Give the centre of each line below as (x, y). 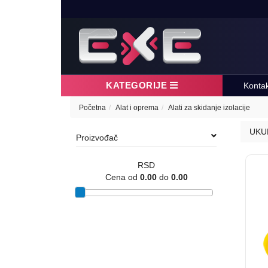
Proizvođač (97, 137)
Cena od (122, 177)
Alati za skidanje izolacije (209, 107)
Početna (92, 107)
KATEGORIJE (138, 85)
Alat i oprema (137, 107)
